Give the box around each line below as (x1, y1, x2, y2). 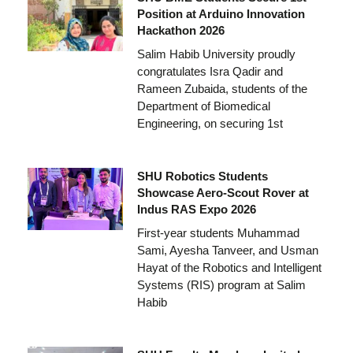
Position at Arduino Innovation (136, 6, 305, 20)
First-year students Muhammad (136, 225, 299, 240)
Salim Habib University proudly (136, 46, 295, 61)
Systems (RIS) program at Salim (136, 277, 306, 292)
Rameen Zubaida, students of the (136, 81, 307, 95)
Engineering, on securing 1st (136, 116, 283, 130)
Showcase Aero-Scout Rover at (136, 185, 309, 199)
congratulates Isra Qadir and (136, 64, 283, 78)
